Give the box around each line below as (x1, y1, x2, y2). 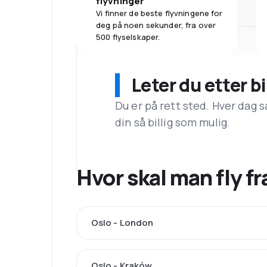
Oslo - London (91, 216, 153, 229)
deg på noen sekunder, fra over (96, 19, 216, 30)
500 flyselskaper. (96, 31, 160, 42)
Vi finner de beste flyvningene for (96, 7, 223, 18)
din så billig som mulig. (115, 115, 231, 130)
